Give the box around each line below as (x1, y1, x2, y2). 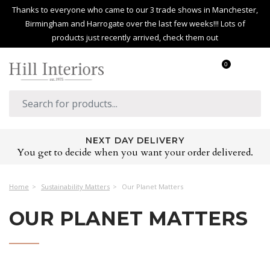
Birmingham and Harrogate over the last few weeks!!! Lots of (25, 18, 245, 29)
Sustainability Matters (41, 182, 110, 191)
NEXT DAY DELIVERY (86, 135, 184, 146)
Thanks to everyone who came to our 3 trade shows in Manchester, (12, 4, 258, 15)
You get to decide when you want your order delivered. (17, 146, 253, 159)
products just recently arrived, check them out (52, 32, 218, 43)
